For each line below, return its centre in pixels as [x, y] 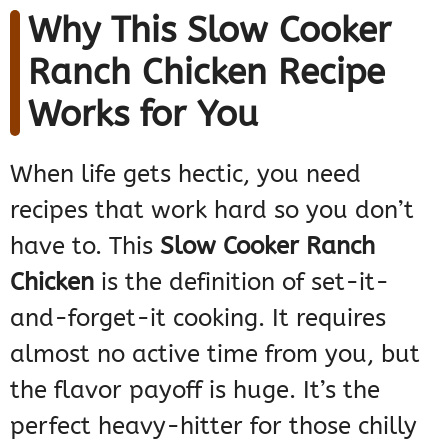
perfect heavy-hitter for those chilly [213, 426]
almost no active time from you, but [215, 354]
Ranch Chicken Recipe [206, 73]
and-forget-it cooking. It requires [198, 318]
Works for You [143, 115]
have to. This [85, 246]
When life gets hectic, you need [185, 174]
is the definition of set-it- [241, 282]
